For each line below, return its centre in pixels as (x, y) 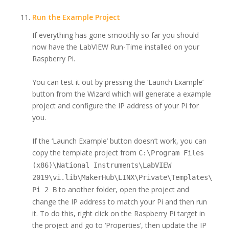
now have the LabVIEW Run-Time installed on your (116, 47)
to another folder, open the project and (123, 190)
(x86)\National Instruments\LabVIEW (101, 165)
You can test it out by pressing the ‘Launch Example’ (118, 82)
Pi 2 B (44, 190)
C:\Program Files (171, 153)
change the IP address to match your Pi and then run (119, 202)
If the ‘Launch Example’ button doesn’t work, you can (119, 141)
